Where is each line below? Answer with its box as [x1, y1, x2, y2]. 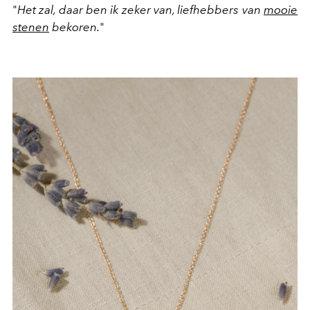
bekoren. [49, 20, 100, 35]
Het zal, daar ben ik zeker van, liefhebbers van [17, 3, 264, 17]
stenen [12, 20, 49, 35]
